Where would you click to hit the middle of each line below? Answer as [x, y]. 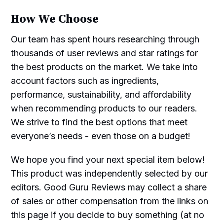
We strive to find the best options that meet [99, 122]
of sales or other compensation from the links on [110, 201]
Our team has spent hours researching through [105, 39]
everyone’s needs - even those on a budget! [101, 136]
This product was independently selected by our [110, 173]
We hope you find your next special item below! [108, 159]
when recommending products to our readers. [104, 108]
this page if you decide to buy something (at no [108, 215]
